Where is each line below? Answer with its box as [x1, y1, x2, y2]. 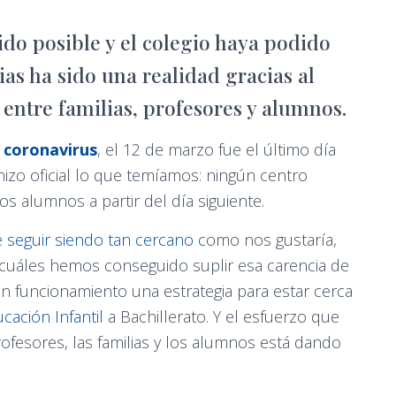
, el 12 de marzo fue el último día [97, 139, 336, 160]
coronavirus [4, 139, 97, 160]
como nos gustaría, [194, 229, 337, 250]
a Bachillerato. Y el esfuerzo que [103, 306, 339, 327]
